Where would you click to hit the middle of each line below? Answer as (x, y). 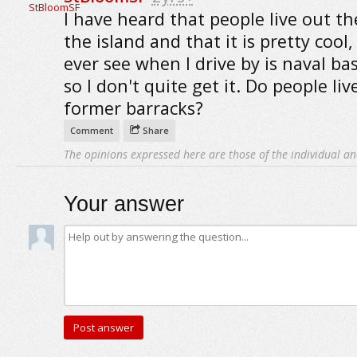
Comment (91, 130)
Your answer (124, 204)
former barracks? (133, 108)
